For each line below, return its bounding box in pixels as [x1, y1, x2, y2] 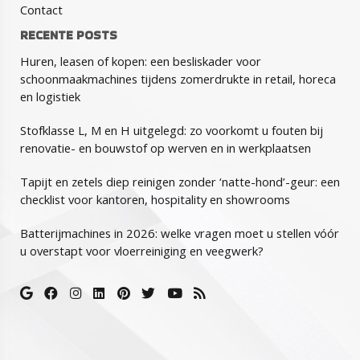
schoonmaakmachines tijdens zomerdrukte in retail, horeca [20, 70, 336, 87]
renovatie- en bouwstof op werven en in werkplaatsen [20, 139, 311, 156]
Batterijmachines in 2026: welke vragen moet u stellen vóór [20, 224, 339, 241]
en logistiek [20, 88, 80, 104]
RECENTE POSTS [20, 26, 117, 43]
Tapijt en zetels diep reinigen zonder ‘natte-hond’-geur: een [20, 173, 340, 190]
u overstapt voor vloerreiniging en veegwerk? [20, 242, 264, 259]
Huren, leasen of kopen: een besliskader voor [20, 52, 261, 69]
